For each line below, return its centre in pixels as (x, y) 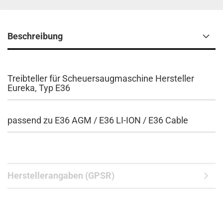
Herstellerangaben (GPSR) (61, 175)
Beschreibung (35, 36)
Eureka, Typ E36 (39, 88)
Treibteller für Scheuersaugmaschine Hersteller (101, 78)
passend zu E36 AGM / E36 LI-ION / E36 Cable (98, 120)
